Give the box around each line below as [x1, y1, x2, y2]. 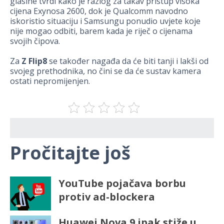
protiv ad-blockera [58, 190, 155, 204]
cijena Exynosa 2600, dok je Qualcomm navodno [10, 5, 188, 17]
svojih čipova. [10, 35, 60, 47]
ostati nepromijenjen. [10, 75, 90, 87]
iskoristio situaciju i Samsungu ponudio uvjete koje [10, 15, 200, 27]
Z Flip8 [21, 55, 47, 67]
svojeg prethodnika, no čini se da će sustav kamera [10, 65, 201, 77]
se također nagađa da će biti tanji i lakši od [47, 55, 208, 67]
